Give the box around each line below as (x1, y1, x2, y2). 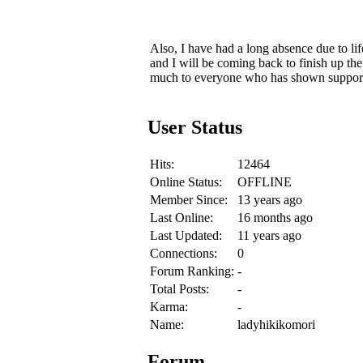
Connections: (150, 246, 217, 260)
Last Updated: (150, 228, 222, 242)
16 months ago (237, 210, 313, 224)
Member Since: (150, 192, 228, 207)
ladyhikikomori (237, 317, 315, 331)
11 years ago (237, 228, 301, 242)
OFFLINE (237, 174, 292, 189)
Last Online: (150, 210, 213, 224)
